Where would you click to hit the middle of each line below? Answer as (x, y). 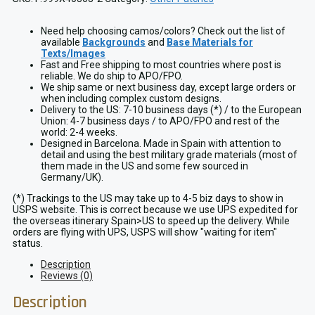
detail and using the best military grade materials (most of (169, 155)
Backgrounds (114, 43)
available (62, 43)
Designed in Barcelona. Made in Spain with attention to (161, 144)
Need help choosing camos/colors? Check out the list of (163, 31)
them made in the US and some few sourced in (144, 166)
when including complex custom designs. (131, 99)
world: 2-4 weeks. (79, 133)
